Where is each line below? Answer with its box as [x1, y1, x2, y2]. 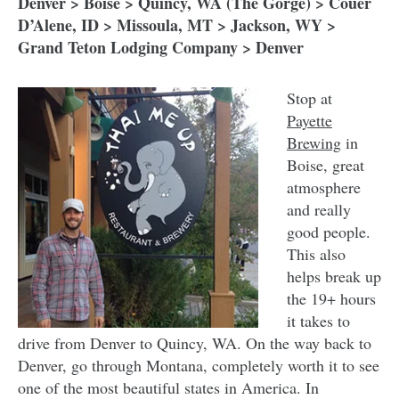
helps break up [287, 265, 381, 288]
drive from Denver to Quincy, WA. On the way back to [18, 332, 371, 354]
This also [287, 243, 346, 265]
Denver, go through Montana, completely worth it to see [18, 354, 379, 377]
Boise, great [287, 154, 364, 176]
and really [287, 199, 351, 221]
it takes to [287, 310, 350, 332]
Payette [287, 110, 332, 132]
